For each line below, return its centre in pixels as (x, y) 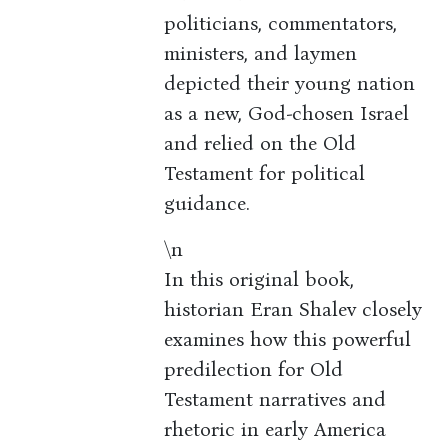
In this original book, (259, 279)
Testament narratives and (275, 399)
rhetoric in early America (275, 429)
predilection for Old (254, 369)
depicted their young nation (290, 83)
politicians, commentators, (281, 23)
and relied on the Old (260, 143)
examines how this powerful (288, 339)
